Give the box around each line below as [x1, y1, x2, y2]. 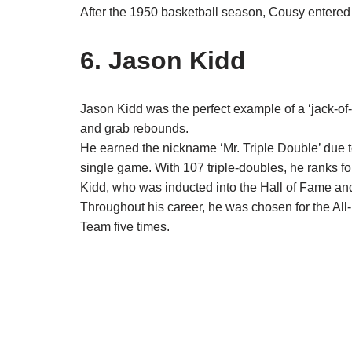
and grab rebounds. [80, 122, 189, 136]
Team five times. [80, 220, 170, 234]
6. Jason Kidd [80, 46, 246, 75]
